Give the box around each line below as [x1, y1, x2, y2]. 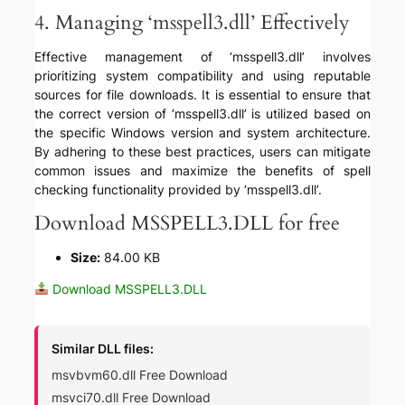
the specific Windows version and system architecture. [34, 125, 371, 141]
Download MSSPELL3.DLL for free [34, 210, 341, 238]
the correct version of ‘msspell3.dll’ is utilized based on [34, 106, 371, 122]
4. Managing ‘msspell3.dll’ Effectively [34, 9, 351, 37]
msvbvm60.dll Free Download [52, 367, 229, 383]
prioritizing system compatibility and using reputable [34, 68, 371, 84]
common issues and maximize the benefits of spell [34, 163, 371, 179]
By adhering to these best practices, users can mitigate [34, 144, 371, 160]
